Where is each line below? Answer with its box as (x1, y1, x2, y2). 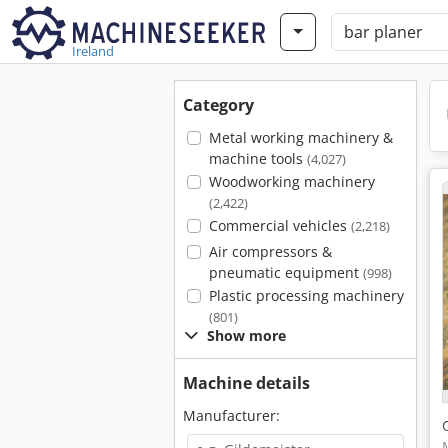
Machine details (183, 372, 310, 394)
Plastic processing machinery (208, 286, 404, 305)
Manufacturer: (183, 406, 280, 425)
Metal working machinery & (208, 128, 393, 147)
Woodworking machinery (208, 172, 375, 191)
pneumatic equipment (208, 263, 363, 282)
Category (183, 94, 254, 116)
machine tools (208, 149, 307, 168)
